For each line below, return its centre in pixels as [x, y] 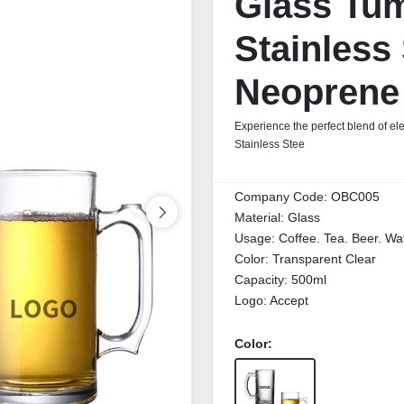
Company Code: [283, 197]
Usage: [257, 238]
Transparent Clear [324, 259]
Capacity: [263, 280]
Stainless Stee [270, 144]
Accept [289, 300]
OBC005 [355, 197]
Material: [261, 217]
